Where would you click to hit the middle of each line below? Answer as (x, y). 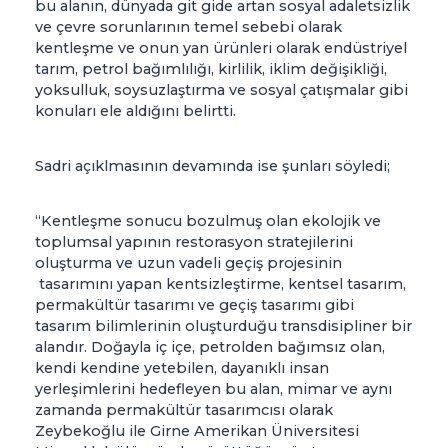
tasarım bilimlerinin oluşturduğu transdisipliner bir (223, 326)
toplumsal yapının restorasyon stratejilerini (194, 242)
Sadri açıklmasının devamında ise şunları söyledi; (212, 166)
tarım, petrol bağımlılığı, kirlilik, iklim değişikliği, (211, 69)
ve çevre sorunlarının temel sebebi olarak (188, 27)
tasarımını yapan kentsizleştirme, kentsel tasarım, (220, 284)
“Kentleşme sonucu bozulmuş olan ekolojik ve (208, 221)
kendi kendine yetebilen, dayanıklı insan (182, 368)
